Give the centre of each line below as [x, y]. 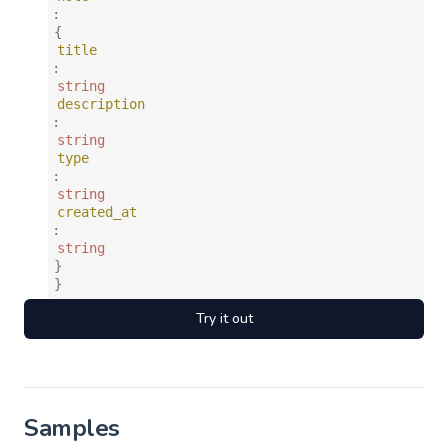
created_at [97, 212]
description [101, 104]
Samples [72, 428]
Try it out [224, 318]
